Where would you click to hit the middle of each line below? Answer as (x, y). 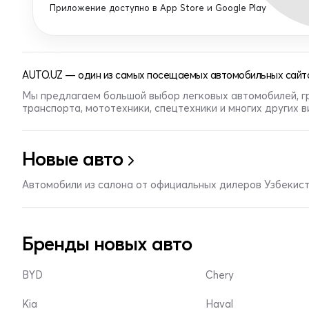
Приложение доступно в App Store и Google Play (158, 8)
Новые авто (72, 159)
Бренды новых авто (107, 243)
